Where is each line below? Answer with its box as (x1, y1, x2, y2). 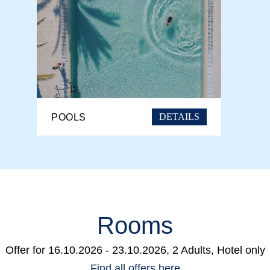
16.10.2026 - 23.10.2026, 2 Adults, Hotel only (48, 243, 265, 256)
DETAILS (159, 111, 199, 122)
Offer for (5, 243, 45, 256)
